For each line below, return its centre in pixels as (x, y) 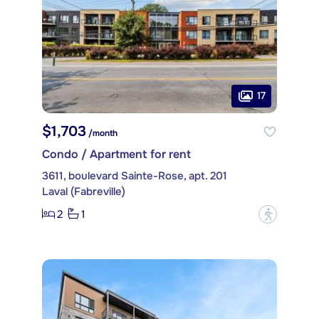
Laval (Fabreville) (84, 191)
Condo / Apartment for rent (116, 154)
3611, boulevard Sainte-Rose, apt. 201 (135, 176)
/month (102, 133)
